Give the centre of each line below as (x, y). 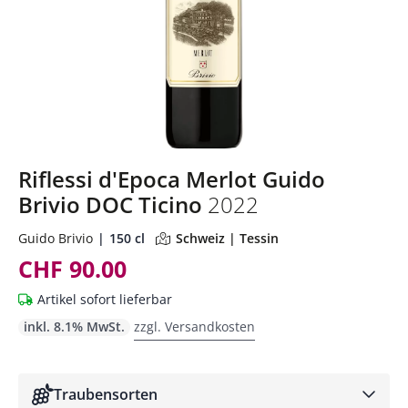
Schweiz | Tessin (227, 239)
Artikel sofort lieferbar (105, 300)
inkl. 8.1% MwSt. (74, 327)
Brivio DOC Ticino (113, 205)
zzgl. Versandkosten (194, 327)
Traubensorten (106, 395)
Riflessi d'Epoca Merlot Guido (172, 179)
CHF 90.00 (72, 269)
